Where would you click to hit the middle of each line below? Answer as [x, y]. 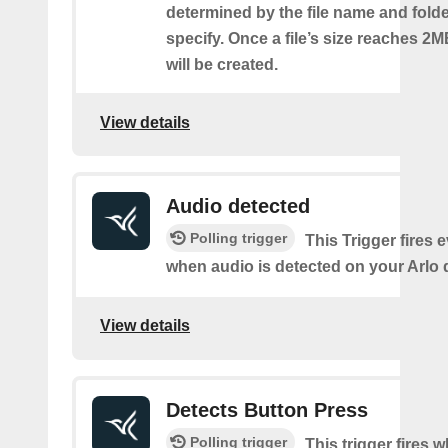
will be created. [222, 65]
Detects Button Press [267, 409]
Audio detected [238, 206]
